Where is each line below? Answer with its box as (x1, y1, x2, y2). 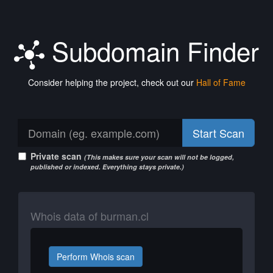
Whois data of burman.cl (30, 208, 149, 224)
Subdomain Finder (44, 32, 259, 69)
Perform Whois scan (57, 250, 135, 263)
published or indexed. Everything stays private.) (30, 162, 184, 171)
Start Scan (193, 125, 244, 141)
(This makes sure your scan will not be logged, (84, 152, 234, 161)
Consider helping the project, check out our (27, 76, 196, 88)
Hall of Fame (196, 76, 246, 88)
